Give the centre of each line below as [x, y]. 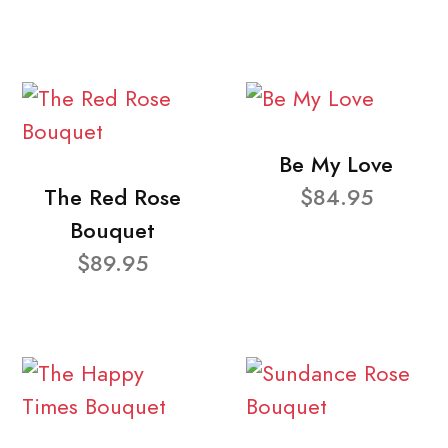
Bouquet [112, 230]
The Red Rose [112, 197]
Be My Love [336, 164]
